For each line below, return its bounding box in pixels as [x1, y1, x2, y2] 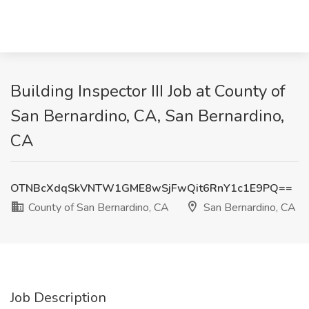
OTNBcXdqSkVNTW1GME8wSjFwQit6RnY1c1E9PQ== [10, 181, 292, 196]
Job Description [10, 288, 106, 307]
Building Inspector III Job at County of [10, 80, 286, 102]
